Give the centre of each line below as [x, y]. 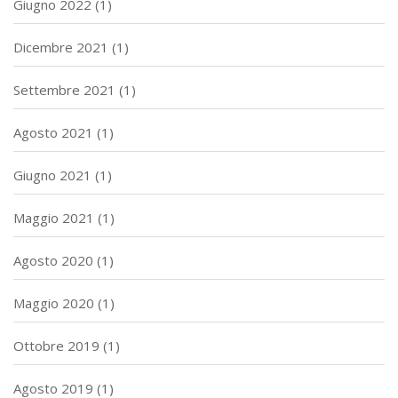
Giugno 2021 [52, 175]
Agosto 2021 [53, 132]
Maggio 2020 [54, 302]
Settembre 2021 [64, 89]
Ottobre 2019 [56, 345]
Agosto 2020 [53, 260]
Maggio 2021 [54, 217]
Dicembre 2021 [61, 47]
